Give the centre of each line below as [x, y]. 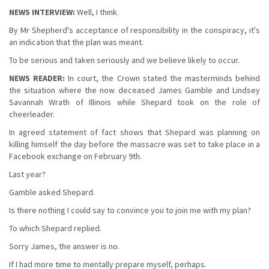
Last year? [27, 174]
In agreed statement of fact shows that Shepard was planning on [134, 132]
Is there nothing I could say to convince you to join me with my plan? [130, 210]
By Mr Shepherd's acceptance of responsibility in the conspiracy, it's [134, 30]
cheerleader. [32, 114]
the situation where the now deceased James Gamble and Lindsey [134, 90]
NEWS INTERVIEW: [42, 12]
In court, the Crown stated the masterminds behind [163, 78]
